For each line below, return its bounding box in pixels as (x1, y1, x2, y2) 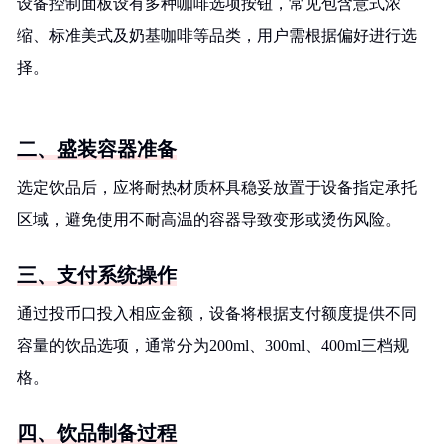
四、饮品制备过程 (17, 422, 177, 444)
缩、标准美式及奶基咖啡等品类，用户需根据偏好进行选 (17, 27, 417, 44)
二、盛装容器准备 (17, 138, 177, 160)
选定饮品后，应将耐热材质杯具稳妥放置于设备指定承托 (17, 179, 417, 196)
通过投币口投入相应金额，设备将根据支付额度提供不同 (17, 305, 417, 322)
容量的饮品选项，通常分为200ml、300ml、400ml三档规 (17, 337, 409, 354)
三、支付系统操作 (17, 264, 177, 286)
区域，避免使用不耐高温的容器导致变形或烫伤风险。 (17, 211, 401, 228)
